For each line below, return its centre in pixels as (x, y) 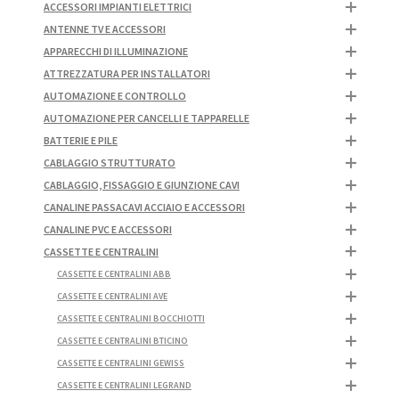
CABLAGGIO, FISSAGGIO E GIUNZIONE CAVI (141, 185)
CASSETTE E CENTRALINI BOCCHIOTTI (130, 319)
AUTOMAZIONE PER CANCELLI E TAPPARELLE (146, 118)
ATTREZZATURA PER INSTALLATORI (126, 74)
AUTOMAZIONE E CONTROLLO (114, 96)
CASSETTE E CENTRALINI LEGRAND (124, 386)
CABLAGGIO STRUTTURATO (109, 163)
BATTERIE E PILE (80, 141)
